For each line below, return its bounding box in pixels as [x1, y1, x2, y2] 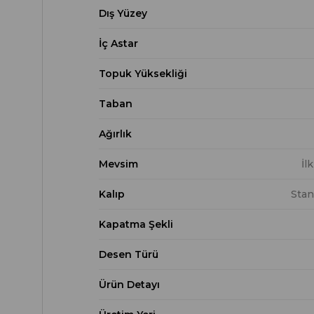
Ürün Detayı [99, 278, 160, 292]
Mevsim [99, 158, 138, 171]
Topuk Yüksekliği [99, 67, 187, 81]
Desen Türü [99, 248, 158, 261]
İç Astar [99, 37, 138, 50]
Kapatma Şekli [99, 218, 173, 231]
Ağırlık [99, 128, 132, 141]
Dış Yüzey [99, 7, 147, 20]
